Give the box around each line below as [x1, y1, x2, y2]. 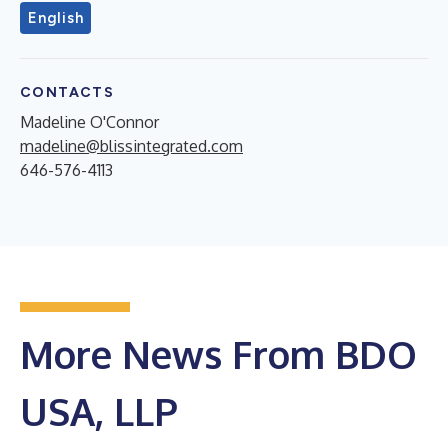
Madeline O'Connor [20, 111, 159, 132]
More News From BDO [20, 329, 417, 378]
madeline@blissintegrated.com [20, 135, 243, 156]
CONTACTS [20, 83, 115, 101]
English [28, 8, 84, 27]
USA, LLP [20, 386, 178, 435]
